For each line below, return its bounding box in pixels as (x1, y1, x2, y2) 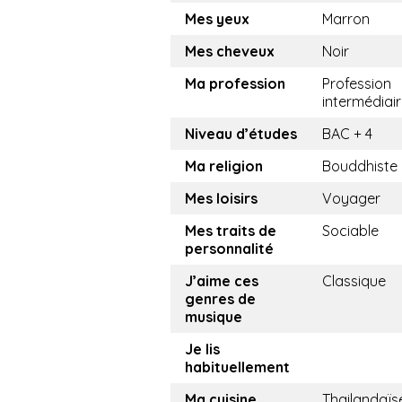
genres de (185, 290, 256, 308)
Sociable (322, 222, 379, 240)
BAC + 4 (322, 125, 372, 143)
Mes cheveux (185, 42, 275, 60)
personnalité (185, 240, 274, 258)
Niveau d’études (185, 125, 297, 143)
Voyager (322, 189, 380, 207)
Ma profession (185, 74, 285, 92)
